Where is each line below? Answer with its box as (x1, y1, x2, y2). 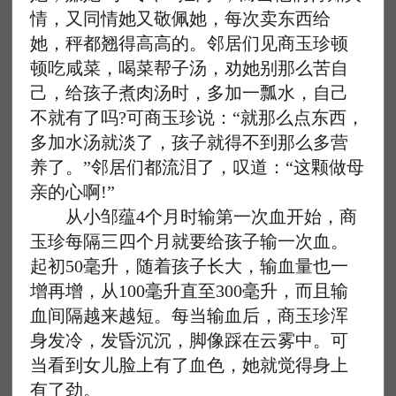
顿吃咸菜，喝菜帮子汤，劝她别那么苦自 (30, 58, 349, 78)
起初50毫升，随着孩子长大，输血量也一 (30, 256, 349, 276)
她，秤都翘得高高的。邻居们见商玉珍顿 (30, 34, 349, 53)
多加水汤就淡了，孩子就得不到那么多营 (30, 133, 349, 152)
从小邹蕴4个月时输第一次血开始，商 (30, 207, 358, 226)
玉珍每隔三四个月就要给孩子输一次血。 (30, 232, 349, 251)
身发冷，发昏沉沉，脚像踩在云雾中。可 (30, 331, 349, 350)
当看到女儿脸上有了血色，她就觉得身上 (30, 355, 349, 375)
